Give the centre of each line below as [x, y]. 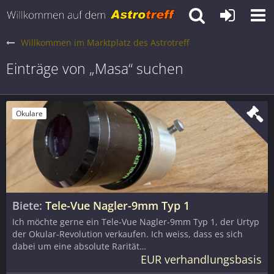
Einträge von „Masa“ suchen [95, 68]
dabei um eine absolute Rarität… [79, 246]
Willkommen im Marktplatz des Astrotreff [105, 43]
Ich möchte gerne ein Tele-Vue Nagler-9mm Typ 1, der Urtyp [136, 222]
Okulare [29, 113]
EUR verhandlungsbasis [201, 259]
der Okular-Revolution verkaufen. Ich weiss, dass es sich [128, 234]
